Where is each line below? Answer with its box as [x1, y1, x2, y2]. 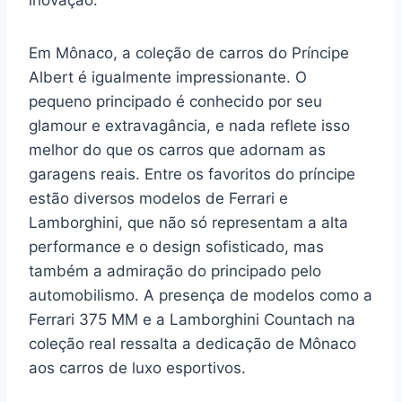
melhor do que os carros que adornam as [29, 141, 326, 159]
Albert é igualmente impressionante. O [29, 68, 307, 86]
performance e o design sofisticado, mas [29, 238, 324, 256]
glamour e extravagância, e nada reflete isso [29, 117, 350, 135]
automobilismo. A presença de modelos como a [29, 286, 372, 304]
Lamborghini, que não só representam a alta [29, 214, 348, 232]
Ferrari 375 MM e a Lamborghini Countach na [29, 310, 355, 328]
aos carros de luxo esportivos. [29, 359, 246, 377]
